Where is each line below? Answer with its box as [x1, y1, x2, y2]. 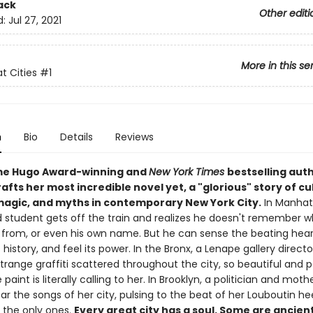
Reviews [115, 130, 154, 144]
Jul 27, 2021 [8, 13, 61, 28]
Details [59, 130, 93, 144]
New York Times [148, 165, 227, 179]
